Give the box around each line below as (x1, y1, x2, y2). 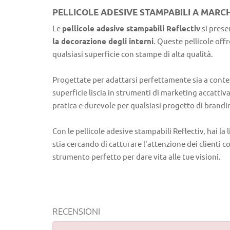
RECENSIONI (52, 206, 100, 216)
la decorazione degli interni (52, 36, 154, 46)
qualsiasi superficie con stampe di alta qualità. (52, 49, 213, 59)
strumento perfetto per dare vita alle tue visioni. (52, 152, 221, 161)
